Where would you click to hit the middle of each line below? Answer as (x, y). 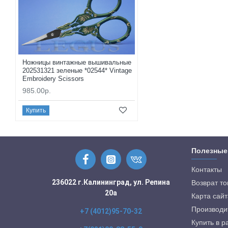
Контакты (207, 170)
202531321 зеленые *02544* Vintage (77, 71)
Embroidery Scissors (53, 79)
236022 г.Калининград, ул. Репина (111, 182)
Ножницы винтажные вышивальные (77, 63)
